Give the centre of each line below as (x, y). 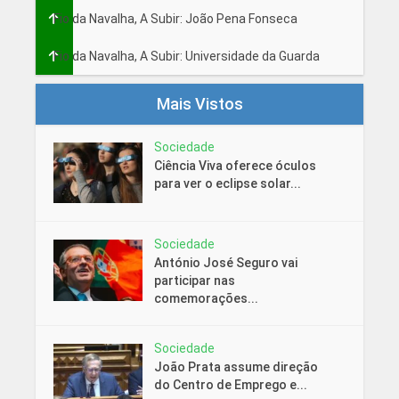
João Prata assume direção (236, 367)
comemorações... (206, 299)
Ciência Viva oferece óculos (235, 165)
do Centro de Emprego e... (230, 385)
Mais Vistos (199, 103)
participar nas (194, 281)
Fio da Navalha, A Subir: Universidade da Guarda (186, 56)
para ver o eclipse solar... (227, 183)
